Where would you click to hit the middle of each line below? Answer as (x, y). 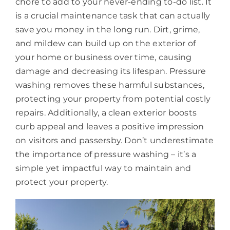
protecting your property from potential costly (113, 99)
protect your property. (62, 182)
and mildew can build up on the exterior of (106, 43)
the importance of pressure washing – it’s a (106, 154)
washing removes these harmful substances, (110, 85)
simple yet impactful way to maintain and (103, 168)
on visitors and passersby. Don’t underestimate (114, 140)
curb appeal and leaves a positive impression (110, 126)
